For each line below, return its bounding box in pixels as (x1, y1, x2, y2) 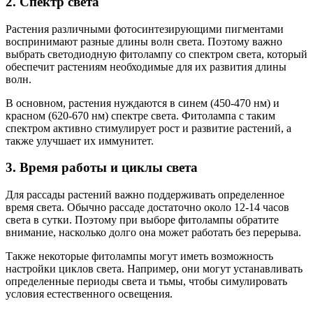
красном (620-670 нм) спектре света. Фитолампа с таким (6, 109, 275, 122)
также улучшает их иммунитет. (6, 134, 154, 147)
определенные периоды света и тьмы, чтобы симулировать (6, 275, 287, 288)
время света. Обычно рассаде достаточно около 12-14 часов (6, 201, 289, 214)
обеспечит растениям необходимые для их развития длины (6, 60, 286, 73)
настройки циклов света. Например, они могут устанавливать (6, 263, 303, 275)
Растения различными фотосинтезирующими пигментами (6, 22, 284, 35)
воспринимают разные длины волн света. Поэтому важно (6, 35, 282, 48)
